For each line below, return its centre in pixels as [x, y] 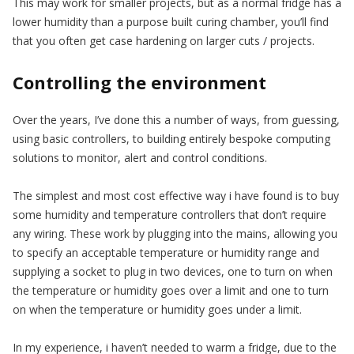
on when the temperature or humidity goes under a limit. [157, 309]
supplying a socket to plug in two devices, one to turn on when [173, 271]
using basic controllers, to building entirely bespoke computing [171, 138]
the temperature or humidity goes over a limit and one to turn [171, 290]
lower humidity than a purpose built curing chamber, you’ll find [171, 21]
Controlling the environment [139, 82]
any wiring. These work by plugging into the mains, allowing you [175, 233]
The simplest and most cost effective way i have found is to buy [176, 195]
